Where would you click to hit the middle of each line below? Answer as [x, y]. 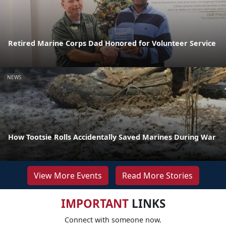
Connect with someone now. [113, 219]
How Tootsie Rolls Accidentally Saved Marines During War [112, 137]
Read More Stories [157, 175]
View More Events [68, 175]
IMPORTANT [95, 203]
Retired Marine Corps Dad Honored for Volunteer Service [112, 43]
